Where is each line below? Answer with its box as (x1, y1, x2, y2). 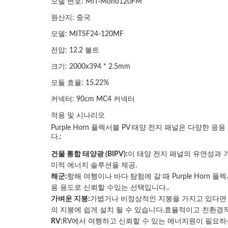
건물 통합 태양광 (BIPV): (51, 151, 128, 158)
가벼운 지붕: (51, 195, 90, 203)
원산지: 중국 (51, 14, 91, 21)
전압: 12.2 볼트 (51, 47, 99, 54)
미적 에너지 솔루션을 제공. (51, 162, 137, 169)
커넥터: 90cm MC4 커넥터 (51, 96, 135, 103)
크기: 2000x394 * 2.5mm (51, 63, 130, 70)
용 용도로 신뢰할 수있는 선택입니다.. (51, 184, 169, 191)
